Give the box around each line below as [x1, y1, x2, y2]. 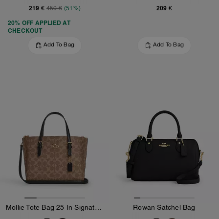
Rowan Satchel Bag [133, 203, 196, 211]
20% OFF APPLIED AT [8, 19, 71, 26]
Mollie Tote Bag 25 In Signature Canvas [94, 203, 102, 211]
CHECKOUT [8, 26, 43, 34]
